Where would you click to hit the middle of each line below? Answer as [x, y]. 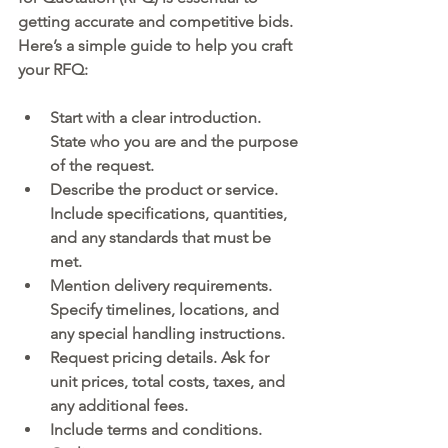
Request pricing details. [133, 358]
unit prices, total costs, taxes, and [169, 382]
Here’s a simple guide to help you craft [157, 46]
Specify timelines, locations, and [166, 310]
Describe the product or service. [164, 190]
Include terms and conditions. [156, 430]
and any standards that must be [162, 238]
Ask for [245, 358]
